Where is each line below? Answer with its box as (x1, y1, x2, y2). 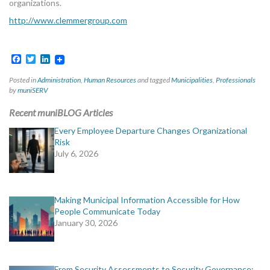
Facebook (21, 53, 63, 65)
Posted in (9, 75, 37, 85)
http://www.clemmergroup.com (9, 15, 127, 25)
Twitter (36, 53, 67, 65)
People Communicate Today (54, 206, 160, 217)
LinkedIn (50, 53, 86, 65)
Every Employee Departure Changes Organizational (54, 125, 247, 136)
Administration (37, 75, 81, 85)
